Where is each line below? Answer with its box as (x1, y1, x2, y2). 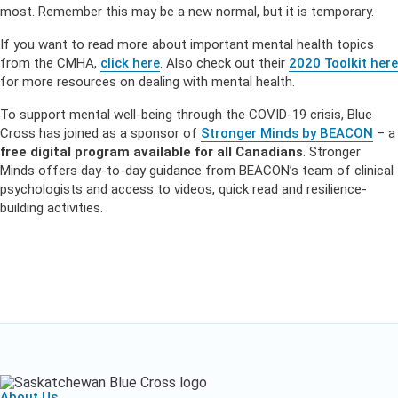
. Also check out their (160, 55, 289, 71)
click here (100, 55, 160, 71)
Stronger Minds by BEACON (201, 125, 373, 141)
